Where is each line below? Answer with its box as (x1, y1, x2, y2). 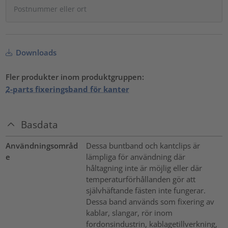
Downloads (14, 47, 57, 58)
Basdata (21, 118, 59, 131)
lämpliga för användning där (85, 152, 185, 162)
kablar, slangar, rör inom (85, 208, 173, 218)
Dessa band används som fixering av (85, 196, 214, 207)
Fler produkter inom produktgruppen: (6, 71, 145, 82)
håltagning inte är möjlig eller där (85, 163, 202, 174)
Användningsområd (6, 140, 78, 151)
